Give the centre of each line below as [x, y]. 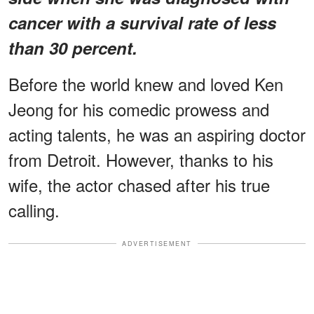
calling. [34, 210]
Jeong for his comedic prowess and [139, 109]
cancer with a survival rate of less [142, 22]
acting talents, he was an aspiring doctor [157, 134]
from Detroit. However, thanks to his [141, 159]
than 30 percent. [73, 47]
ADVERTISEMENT [157, 243]
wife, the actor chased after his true [139, 184]
